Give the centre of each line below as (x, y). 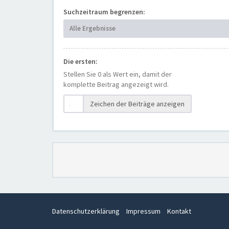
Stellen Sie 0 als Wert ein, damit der (118, 74)
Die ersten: (81, 62)
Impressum (143, 211)
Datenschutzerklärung (86, 211)
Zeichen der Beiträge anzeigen (137, 104)
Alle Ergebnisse (93, 29)
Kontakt (179, 211)
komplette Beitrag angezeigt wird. (116, 85)
